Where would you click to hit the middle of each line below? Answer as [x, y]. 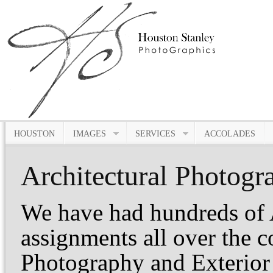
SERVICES [155, 134]
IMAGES [90, 134]
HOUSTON [34, 134]
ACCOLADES [230, 134]
